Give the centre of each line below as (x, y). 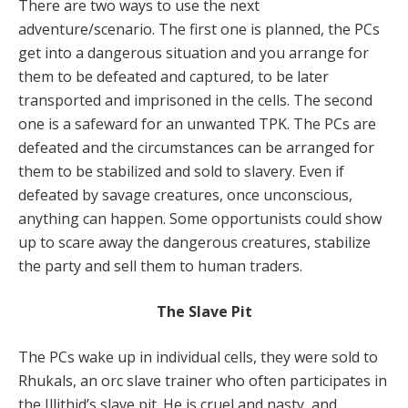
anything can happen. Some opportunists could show (200, 219)
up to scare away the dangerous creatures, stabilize (194, 243)
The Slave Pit (204, 312)
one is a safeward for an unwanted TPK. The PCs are (197, 124)
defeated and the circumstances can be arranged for (196, 148)
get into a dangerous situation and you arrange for (194, 53)
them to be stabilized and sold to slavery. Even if (181, 172)
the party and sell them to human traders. (160, 266)
